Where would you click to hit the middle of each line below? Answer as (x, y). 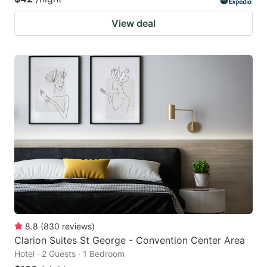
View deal (133, 23)
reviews (77, 226)
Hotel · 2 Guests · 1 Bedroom (69, 253)
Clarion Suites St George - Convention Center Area (130, 240)
